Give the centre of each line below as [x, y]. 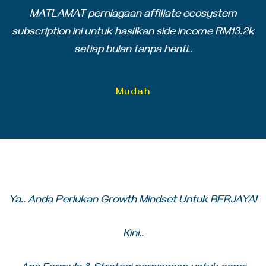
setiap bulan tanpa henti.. [133, 51]
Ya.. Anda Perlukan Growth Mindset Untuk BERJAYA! [133, 201]
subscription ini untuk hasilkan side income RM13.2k [133, 33]
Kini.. [133, 235]
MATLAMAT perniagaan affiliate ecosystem [133, 15]
